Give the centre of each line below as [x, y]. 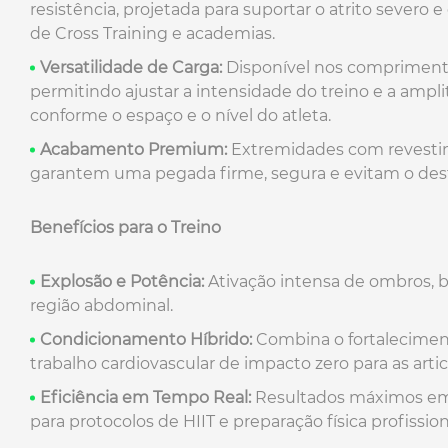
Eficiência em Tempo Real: [145, 397]
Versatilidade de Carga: [131, 67]
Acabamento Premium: [133, 149]
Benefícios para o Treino [125, 227]
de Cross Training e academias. [152, 33]
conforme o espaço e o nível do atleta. [180, 115]
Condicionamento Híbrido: [146, 339]
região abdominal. [101, 305]
